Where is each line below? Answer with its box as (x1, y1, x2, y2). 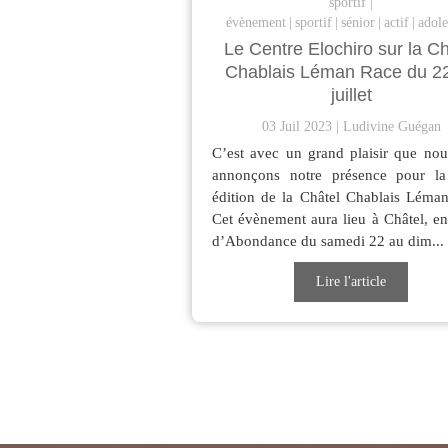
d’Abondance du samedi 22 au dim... (212, 232, 444, 249)
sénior (341, 14, 375, 30)
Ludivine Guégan (342, 118, 441, 134)
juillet (330, 84, 372, 105)
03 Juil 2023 (261, 118, 332, 134)
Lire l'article (316, 273, 386, 289)
